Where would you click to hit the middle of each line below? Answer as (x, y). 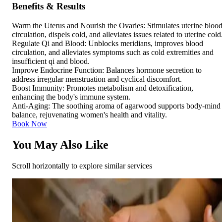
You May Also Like (60, 144)
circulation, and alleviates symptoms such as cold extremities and (113, 52)
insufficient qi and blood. (51, 61)
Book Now (29, 123)
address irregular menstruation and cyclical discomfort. (97, 79)
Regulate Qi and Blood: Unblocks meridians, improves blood (108, 43)
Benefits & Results (49, 6)
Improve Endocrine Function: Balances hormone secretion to (107, 70)
